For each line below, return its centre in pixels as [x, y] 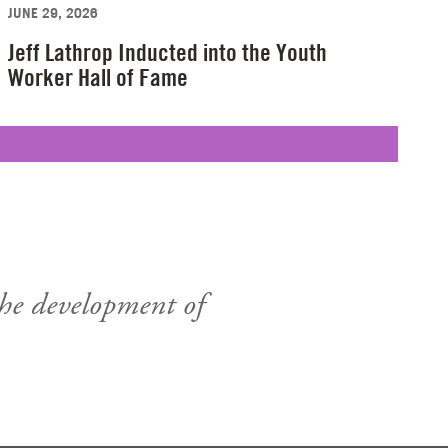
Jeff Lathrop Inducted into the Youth [168, 53]
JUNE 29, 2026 [53, 13]
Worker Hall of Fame [98, 78]
